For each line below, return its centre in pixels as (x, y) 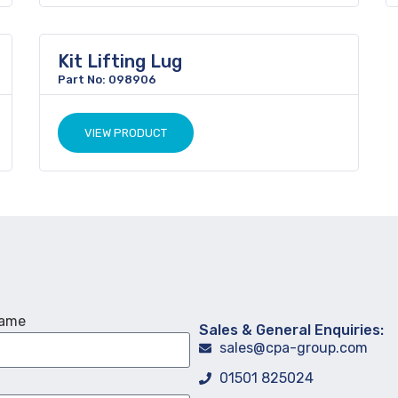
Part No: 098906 (107, 80)
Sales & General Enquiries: (291, 330)
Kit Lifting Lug (120, 61)
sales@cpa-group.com (293, 348)
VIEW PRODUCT (126, 133)
